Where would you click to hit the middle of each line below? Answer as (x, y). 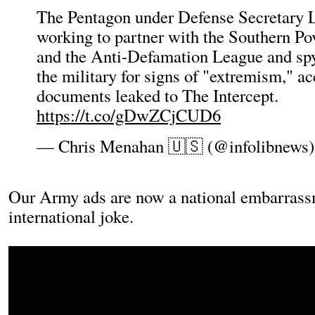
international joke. (71, 216)
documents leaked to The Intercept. (157, 95)
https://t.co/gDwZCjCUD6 (129, 115)
